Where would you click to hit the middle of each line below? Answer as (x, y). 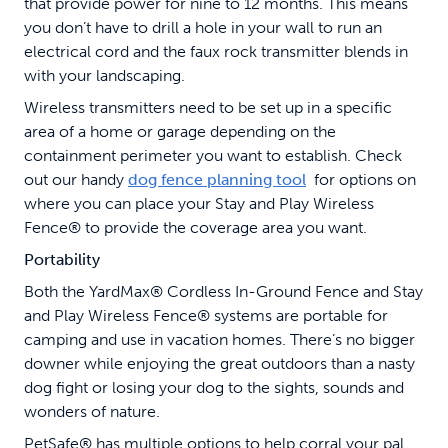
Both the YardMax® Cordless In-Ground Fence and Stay (223, 292)
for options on (361, 180)
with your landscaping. (104, 76)
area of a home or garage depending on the (180, 132)
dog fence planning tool (217, 180)
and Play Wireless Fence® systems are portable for (206, 316)
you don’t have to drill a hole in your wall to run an (203, 28)
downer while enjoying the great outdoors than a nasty (219, 364)
